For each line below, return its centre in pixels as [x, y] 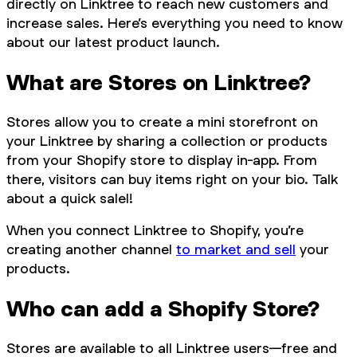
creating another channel [91, 249]
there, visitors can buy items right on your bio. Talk [172, 179]
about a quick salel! [70, 198]
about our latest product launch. [113, 42]
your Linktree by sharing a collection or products [167, 141]
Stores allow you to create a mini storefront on [162, 122]
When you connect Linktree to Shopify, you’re [155, 230]
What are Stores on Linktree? [159, 82]
